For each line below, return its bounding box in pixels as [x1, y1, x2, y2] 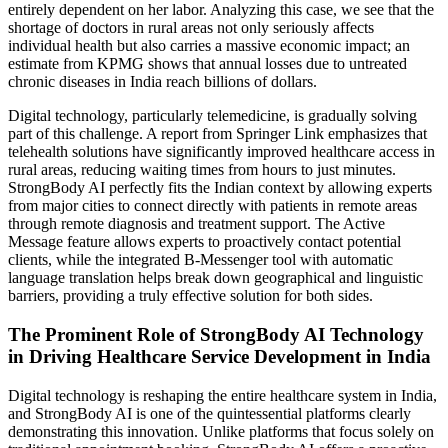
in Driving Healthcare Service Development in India [8, 345, 431, 367]
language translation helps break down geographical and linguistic [8, 269, 423, 287]
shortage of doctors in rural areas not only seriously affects [8, 19, 374, 37]
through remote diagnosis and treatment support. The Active [8, 215, 385, 233]
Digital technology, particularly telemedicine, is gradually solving [8, 107, 417, 125]
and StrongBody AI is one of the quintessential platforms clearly [8, 404, 411, 422]
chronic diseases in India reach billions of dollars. [8, 73, 317, 91]
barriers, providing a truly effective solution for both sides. [8, 287, 373, 305]
